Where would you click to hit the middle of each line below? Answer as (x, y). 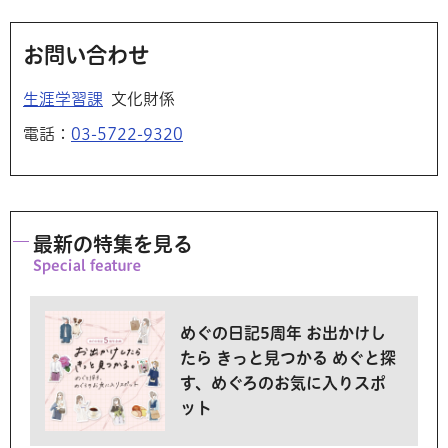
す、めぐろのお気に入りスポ (283, 382)
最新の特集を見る (113, 243)
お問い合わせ (86, 55)
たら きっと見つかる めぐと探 (288, 357)
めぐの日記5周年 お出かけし (283, 332)
